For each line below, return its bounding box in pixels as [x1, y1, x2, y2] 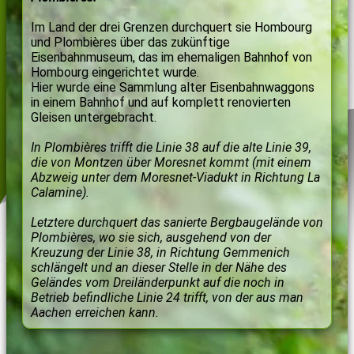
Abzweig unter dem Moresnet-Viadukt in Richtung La [31, 169, 320, 185]
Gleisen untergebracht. [31, 109, 156, 125]
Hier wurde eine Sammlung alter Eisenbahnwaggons [31, 79, 314, 95]
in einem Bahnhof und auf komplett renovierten [31, 94, 291, 110]
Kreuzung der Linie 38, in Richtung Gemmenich [31, 244, 290, 260]
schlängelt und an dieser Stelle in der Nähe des [31, 259, 287, 275]
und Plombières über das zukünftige [31, 34, 230, 50]
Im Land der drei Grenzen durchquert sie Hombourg [31, 19, 312, 35]
